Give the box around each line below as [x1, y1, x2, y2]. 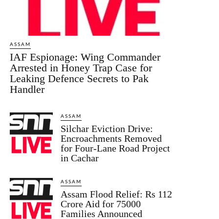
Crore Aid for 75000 [61, 198, 141, 209]
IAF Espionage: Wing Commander [10, 50, 160, 63]
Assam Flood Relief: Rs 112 [61, 188, 173, 199]
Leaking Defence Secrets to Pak [10, 72, 149, 85]
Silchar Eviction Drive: [61, 123, 153, 134]
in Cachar [61, 152, 99, 163]
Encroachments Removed [61, 132, 162, 144]
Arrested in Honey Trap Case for [10, 61, 152, 74]
